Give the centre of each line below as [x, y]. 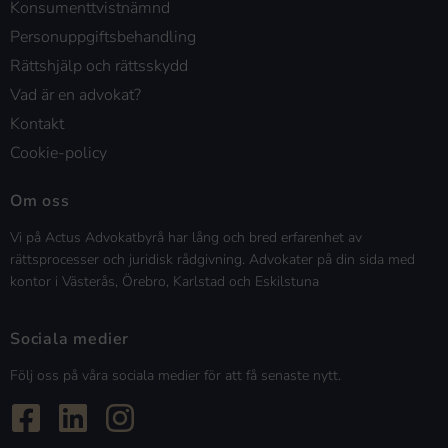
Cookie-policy [58, 153]
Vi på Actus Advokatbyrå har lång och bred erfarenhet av [186, 238]
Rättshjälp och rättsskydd [99, 66]
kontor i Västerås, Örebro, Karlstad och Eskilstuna [164, 282]
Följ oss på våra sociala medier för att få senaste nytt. [175, 375]
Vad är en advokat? [75, 95]
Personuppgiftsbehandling [103, 37]
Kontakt [37, 124]
